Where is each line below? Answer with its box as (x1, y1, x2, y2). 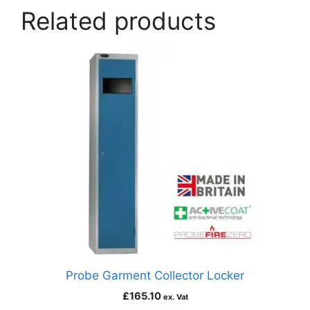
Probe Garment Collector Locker (66, 268, 244, 282)
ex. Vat (163, 292, 188, 302)
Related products (21, 6, 216, 35)
